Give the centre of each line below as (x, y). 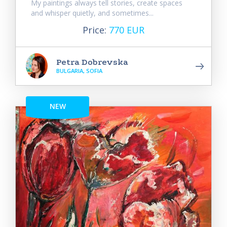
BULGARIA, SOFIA (79, 70)
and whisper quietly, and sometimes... (92, 13)
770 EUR (127, 30)
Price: (96, 30)
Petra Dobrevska (92, 62)
